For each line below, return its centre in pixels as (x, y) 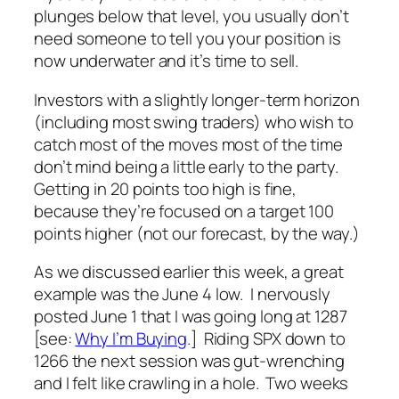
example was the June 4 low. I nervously (182, 294)
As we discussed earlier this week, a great (189, 272)
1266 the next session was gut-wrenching (190, 361)
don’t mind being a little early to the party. (188, 166)
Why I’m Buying (131, 339)
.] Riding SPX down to (266, 339)
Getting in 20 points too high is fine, (166, 188)
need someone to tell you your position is (187, 39)
